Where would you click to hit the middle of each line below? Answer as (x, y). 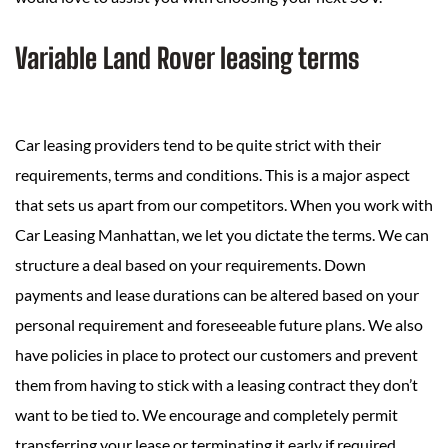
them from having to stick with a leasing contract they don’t (216, 385)
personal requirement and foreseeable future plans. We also (219, 325)
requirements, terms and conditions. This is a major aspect (212, 175)
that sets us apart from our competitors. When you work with (224, 205)
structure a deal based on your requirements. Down (190, 265)
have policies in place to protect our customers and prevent (216, 355)
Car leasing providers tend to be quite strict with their (198, 145)
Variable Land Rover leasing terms (187, 58)
